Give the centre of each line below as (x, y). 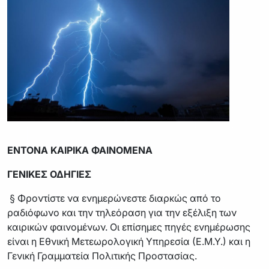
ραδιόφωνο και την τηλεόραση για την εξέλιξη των (122, 212)
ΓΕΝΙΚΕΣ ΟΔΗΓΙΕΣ (49, 174)
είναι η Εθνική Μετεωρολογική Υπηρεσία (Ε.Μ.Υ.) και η (129, 241)
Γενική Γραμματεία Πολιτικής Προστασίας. (102, 255)
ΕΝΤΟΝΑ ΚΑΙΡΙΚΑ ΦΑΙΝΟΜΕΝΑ (81, 150)
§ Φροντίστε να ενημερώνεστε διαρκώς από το (114, 198)
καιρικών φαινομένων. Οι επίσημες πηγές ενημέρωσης (129, 227)
